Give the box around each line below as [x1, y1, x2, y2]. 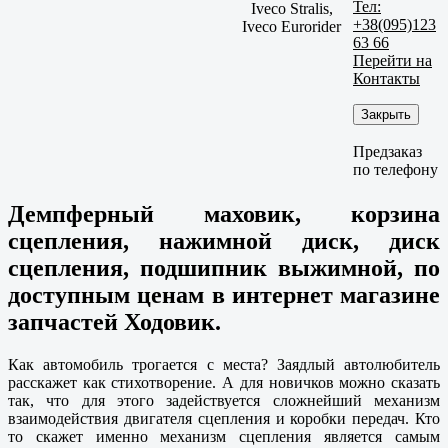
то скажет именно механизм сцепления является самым [8, 428, 440, 446]
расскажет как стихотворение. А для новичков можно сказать [8, 374, 440, 392]
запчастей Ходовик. [8, 309, 221, 336]
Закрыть [361, 106, 411, 122]
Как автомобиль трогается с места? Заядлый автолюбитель [8, 356, 440, 374]
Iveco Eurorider [242, 18, 341, 36]
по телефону [353, 160, 438, 178]
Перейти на [353, 51, 432, 69]
